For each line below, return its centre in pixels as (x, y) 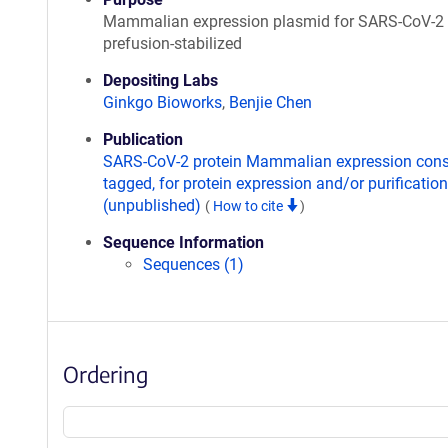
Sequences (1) (193, 264)
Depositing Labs (160, 80)
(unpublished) (154, 205)
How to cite (249, 206)
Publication (143, 139)
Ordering (105, 374)
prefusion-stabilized (172, 43)
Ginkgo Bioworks (162, 102)
